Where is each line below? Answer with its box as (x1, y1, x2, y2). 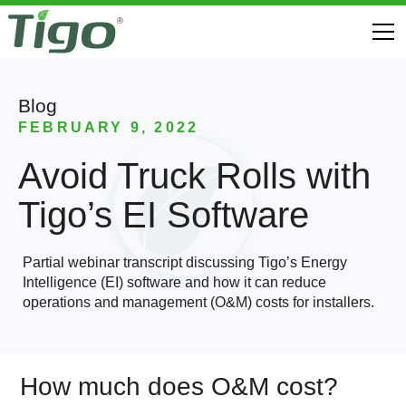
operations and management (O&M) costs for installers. (23, 295, 374, 310)
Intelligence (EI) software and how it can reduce (23, 275, 326, 290)
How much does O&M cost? (20, 372, 339, 401)
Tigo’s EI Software (18, 195, 309, 235)
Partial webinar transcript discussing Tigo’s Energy (23, 255, 347, 270)
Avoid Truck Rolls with (18, 156, 371, 196)
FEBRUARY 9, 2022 (18, 120, 199, 135)
